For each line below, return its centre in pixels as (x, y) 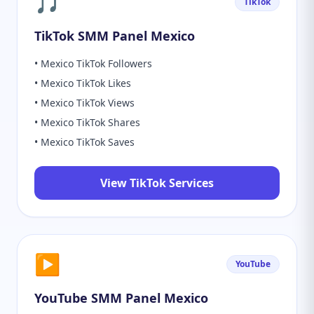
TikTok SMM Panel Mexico (115, 36)
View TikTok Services (157, 183)
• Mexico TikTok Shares (87, 122)
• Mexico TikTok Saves (84, 142)
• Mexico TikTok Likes (83, 83)
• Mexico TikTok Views (84, 103)
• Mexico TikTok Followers (93, 63)
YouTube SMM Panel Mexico (121, 298)
